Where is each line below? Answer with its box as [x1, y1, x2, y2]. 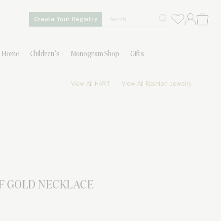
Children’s [30, 50, 60, 58]
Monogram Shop [70, 50, 119, 58]
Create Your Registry [34, 17, 97, 23]
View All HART [71, 81, 110, 88]
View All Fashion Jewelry [122, 81, 191, 88]
